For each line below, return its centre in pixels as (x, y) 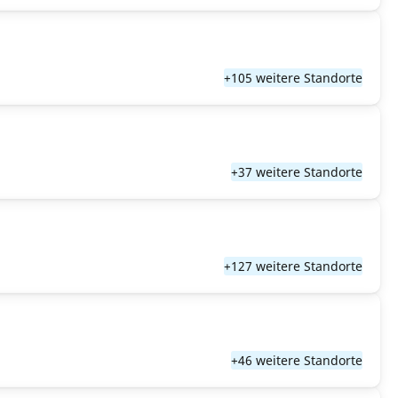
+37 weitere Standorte (297, 172)
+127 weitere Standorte (293, 266)
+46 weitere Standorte (297, 360)
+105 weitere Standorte (293, 78)
